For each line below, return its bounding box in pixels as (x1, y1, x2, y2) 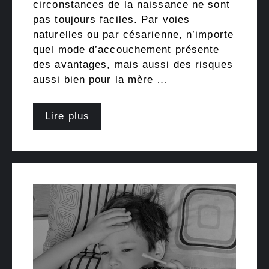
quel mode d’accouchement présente (33, 44, 220, 56)
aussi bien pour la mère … (33, 74, 168, 86)
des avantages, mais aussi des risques (33, 59, 233, 71)
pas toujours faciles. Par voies (33, 14, 190, 26)
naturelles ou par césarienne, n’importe (33, 29, 234, 41)
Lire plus (45, 110, 89, 122)
